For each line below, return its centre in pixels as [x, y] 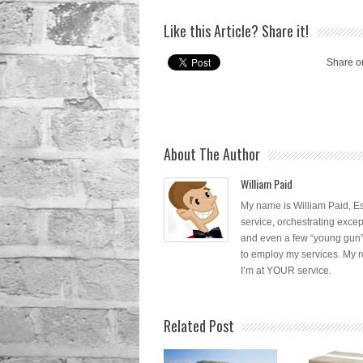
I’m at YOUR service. [286, 271]
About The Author [212, 154]
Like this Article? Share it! [236, 31]
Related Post [199, 326]
